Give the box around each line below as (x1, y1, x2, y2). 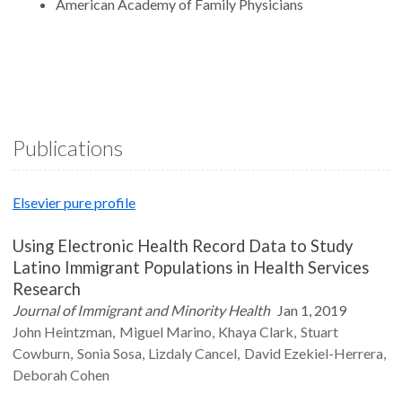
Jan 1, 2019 (276, 301, 346, 319)
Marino (165, 323, 212, 340)
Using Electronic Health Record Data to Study (13, 236, 353, 256)
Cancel (195, 345, 238, 362)
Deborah (13, 366, 67, 383)
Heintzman (44, 323, 112, 340)
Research (13, 279, 81, 299)
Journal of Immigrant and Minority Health (13, 301, 270, 319)
